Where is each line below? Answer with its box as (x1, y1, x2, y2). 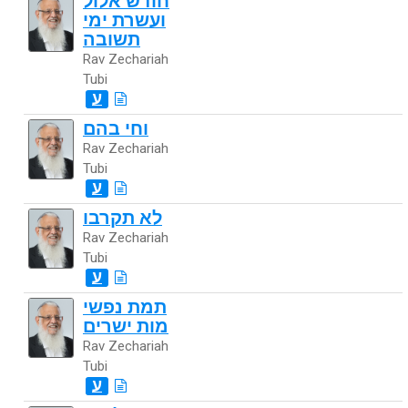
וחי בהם (83, 118, 148, 139)
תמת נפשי (83, 297, 167, 318)
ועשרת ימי (83, 10, 166, 31)
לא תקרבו (83, 208, 162, 229)
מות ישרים (83, 316, 168, 337)
